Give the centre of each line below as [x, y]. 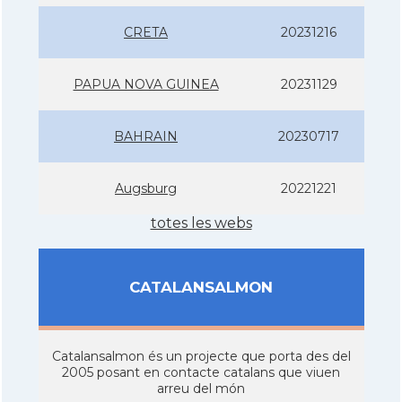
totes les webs [201, 223]
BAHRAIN [146, 136]
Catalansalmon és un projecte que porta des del [201, 356]
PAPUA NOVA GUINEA [146, 84]
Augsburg [146, 188]
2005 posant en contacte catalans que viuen [201, 372]
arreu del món [201, 388]
